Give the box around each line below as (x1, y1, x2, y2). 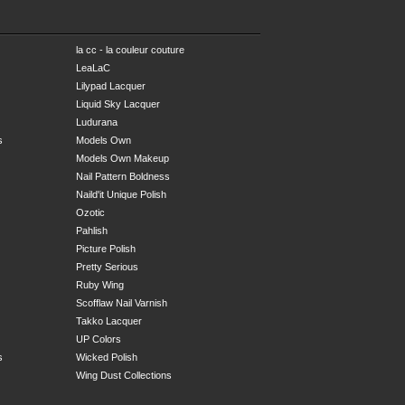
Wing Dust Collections (76, 369, 172, 381)
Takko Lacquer (76, 315, 142, 326)
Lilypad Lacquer (76, 80, 146, 91)
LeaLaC (76, 61, 110, 73)
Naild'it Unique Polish (76, 188, 166, 200)
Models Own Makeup (76, 152, 169, 164)
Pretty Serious (76, 260, 138, 272)
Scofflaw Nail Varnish (76, 297, 167, 308)
